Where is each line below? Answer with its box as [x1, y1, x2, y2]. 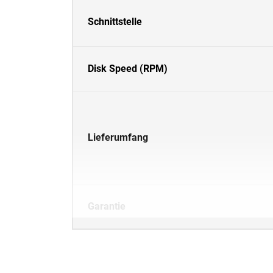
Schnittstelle [88, 16, 142, 27]
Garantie [88, 200, 126, 212]
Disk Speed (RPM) [88, 63, 168, 74]
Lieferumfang [88, 132, 148, 143]
